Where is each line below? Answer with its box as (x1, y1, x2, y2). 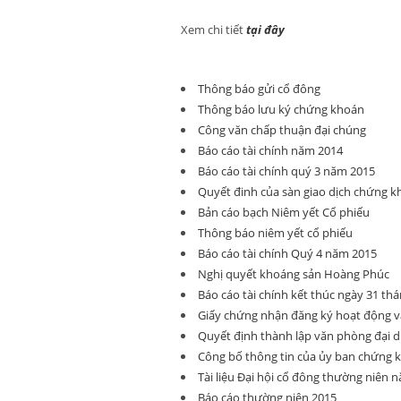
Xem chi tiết (181, 21, 246, 38)
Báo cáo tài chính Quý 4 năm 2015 (198, 245, 377, 261)
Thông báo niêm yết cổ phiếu (198, 225, 353, 241)
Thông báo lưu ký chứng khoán (198, 101, 364, 117)
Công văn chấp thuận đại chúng (198, 122, 366, 138)
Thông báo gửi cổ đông (198, 81, 320, 97)
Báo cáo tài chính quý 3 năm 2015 (198, 163, 375, 179)
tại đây (246, 21, 285, 38)
